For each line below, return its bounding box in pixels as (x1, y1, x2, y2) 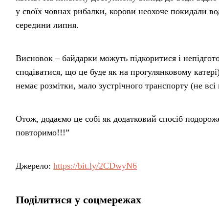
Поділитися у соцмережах (16, 193, 141, 206)
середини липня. (16, 20, 79, 30)
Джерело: (16, 160, 53, 171)
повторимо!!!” (16, 127, 69, 137)
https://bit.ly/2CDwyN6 (53, 160, 137, 171)
